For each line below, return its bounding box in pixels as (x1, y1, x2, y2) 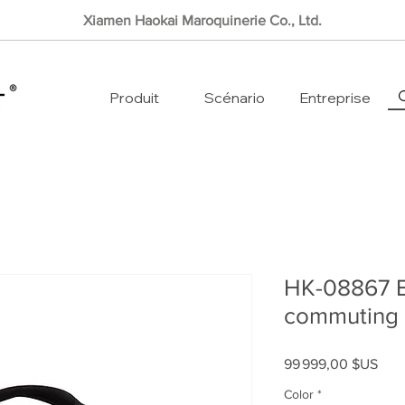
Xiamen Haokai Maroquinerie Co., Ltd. (82, 13, 322, 28)
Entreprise (299, 89, 371, 107)
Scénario (204, 89, 265, 107)
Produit (108, 89, 159, 107)
